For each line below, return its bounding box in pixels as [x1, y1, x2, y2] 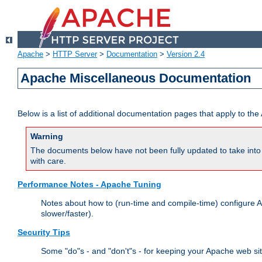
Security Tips [18, 227, 70, 237]
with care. [30, 156, 66, 166]
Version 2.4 [167, 50, 205, 59]
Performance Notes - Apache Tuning [18, 180, 161, 189]
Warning [30, 132, 63, 142]
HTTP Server [53, 50, 97, 59]
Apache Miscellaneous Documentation [20, 71, 251, 86]
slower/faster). [41, 209, 94, 219]
